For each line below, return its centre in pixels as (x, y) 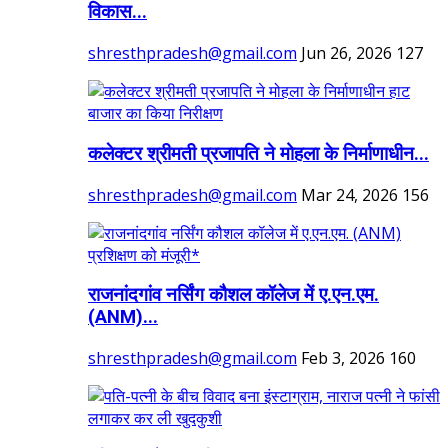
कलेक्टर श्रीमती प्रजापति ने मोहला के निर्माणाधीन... (258, 153)
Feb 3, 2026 (343, 358)
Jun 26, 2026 (346, 53)
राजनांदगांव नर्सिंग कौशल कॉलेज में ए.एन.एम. (233, 295)
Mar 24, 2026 (349, 194)
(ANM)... (123, 317)
